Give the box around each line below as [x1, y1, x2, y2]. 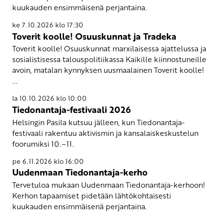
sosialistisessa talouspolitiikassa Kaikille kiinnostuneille [12, 54, 206, 65]
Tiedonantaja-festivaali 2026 [12, 103, 131, 116]
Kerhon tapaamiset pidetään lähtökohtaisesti [12, 190, 171, 201]
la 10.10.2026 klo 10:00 [12, 93, 87, 103]
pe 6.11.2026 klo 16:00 [12, 156, 84, 166]
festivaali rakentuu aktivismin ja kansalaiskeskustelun [12, 127, 198, 138]
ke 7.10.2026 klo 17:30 [12, 20, 83, 29]
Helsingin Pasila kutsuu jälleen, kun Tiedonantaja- [12, 116, 185, 128]
